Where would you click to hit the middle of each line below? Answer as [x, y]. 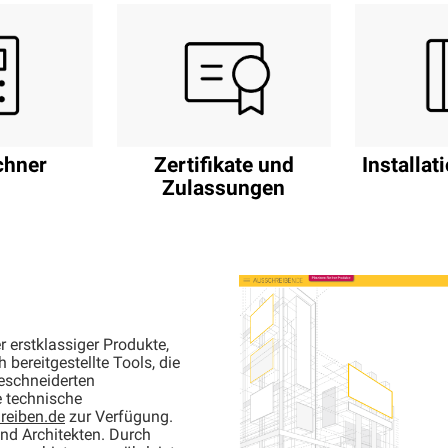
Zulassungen [224, 190]
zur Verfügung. [119, 418]
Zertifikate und [223, 167]
